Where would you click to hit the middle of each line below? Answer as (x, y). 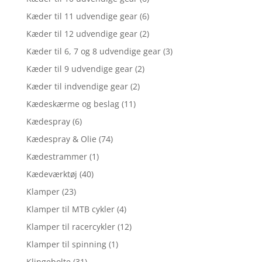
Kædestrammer (56, 156)
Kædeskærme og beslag (73, 104)
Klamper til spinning (66, 244)
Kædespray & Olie (61, 139)
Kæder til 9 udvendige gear (79, 68)
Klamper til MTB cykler (70, 209)
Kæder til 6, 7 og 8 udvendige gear (93, 51)
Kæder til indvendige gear (77, 86)
